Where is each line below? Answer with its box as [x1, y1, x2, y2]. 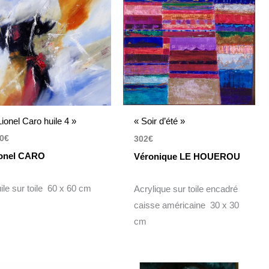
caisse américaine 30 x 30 [133, 199, 239, 210]
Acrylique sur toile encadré [133, 183, 238, 194]
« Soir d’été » [133, 116, 185, 127]
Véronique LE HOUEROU [133, 151, 243, 162]
